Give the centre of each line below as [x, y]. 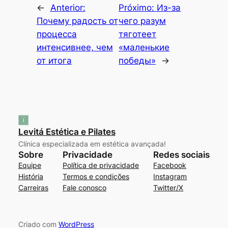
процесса [56, 34]
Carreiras [33, 187]
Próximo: [138, 7]
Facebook [170, 165]
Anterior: [68, 7]
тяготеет [138, 34]
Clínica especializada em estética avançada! [92, 144]
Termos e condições [96, 176]
